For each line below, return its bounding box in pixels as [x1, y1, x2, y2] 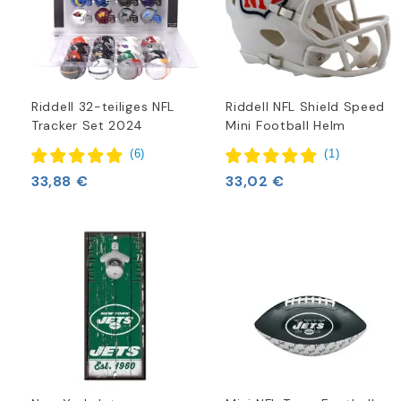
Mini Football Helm [226, 117, 346, 134]
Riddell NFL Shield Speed [226, 98, 386, 115]
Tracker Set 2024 [31, 117, 144, 134]
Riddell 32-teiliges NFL [31, 98, 175, 115]
